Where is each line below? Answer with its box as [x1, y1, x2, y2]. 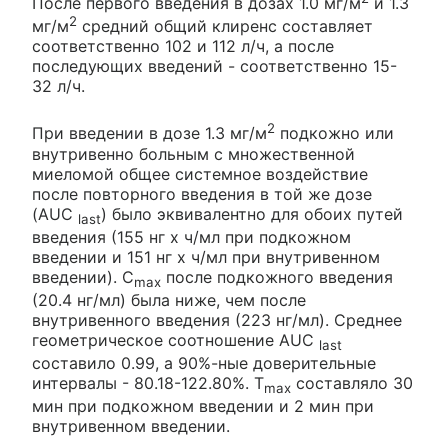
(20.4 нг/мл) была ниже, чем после [32, 290, 306, 311]
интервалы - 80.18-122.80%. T [32, 373, 264, 394]
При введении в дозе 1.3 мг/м [32, 123, 267, 144]
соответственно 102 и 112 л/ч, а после [32, 36, 334, 57]
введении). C [32, 266, 134, 287]
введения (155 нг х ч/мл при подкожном [32, 226, 351, 247]
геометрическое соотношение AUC [32, 330, 319, 351]
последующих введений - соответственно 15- [32, 56, 397, 77]
